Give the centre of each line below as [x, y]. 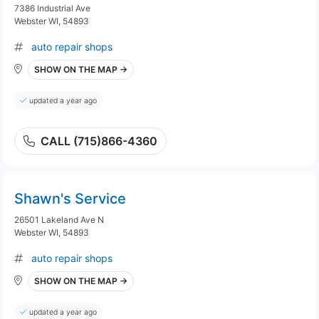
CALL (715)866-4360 [99, 141]
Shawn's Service [70, 199]
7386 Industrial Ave [52, 8]
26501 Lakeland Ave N [59, 220]
